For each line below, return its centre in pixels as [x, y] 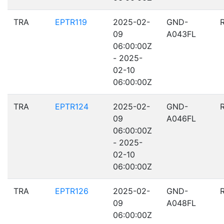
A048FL [181, 203]
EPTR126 [72, 191]
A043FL [181, 34]
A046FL [181, 118]
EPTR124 [72, 106]
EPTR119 [71, 22]
